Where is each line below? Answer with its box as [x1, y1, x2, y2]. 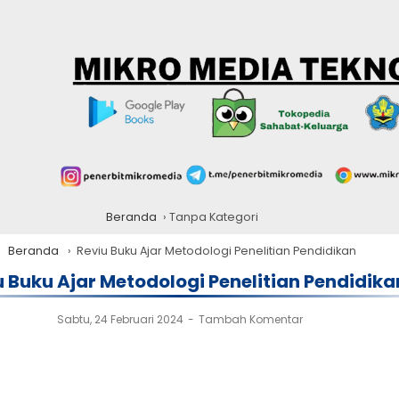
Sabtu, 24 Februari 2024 [57, 312, 186, 327]
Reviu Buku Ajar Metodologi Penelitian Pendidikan [76, 243, 356, 258]
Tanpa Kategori [168, 209, 258, 224]
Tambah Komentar [199, 312, 303, 327]
